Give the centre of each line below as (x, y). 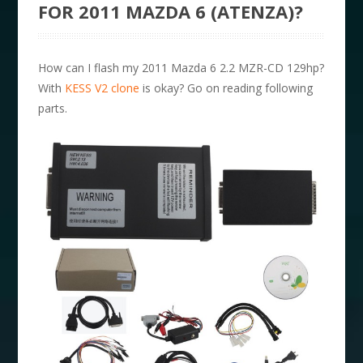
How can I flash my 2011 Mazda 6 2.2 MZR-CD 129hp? (181, 67)
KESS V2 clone (102, 88)
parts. (53, 108)
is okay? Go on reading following (226, 88)
